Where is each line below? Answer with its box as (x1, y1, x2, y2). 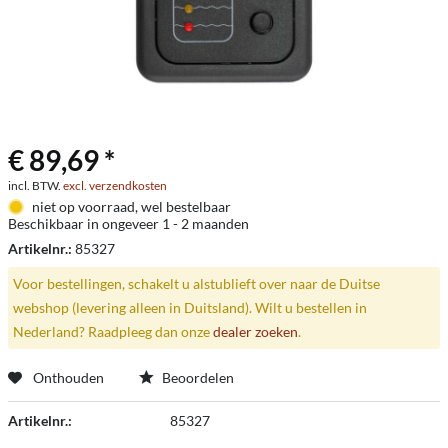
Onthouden (33, 368, 104, 386)
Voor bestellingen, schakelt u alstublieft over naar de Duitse (12, 274, 380, 292)
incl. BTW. (8, 178, 63, 193)
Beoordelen (159, 368, 234, 386)
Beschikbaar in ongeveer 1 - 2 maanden (8, 215, 249, 232)
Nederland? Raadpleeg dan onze (12, 322, 213, 340)
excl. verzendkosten (63, 178, 167, 193)
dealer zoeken (212, 322, 298, 340)
